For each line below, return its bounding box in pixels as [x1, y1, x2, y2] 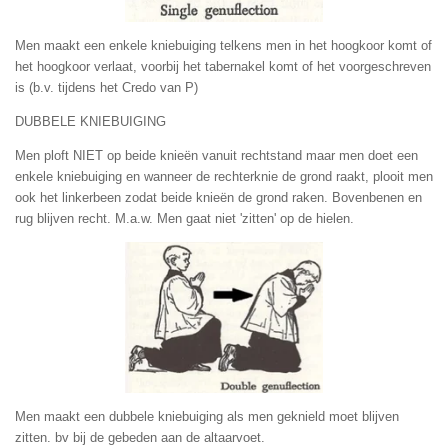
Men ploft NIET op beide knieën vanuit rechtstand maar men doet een [15, 147, 418, 163]
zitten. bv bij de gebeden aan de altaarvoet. [15, 430, 265, 446]
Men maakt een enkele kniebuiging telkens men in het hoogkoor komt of [15, 37, 432, 53]
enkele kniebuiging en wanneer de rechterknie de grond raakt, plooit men [15, 168, 433, 184]
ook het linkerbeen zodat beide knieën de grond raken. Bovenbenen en [15, 189, 422, 205]
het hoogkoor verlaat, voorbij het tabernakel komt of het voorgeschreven [15, 58, 431, 74]
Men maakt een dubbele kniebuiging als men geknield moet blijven [15, 409, 399, 425]
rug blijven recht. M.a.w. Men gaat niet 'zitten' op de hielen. [15, 210, 354, 226]
